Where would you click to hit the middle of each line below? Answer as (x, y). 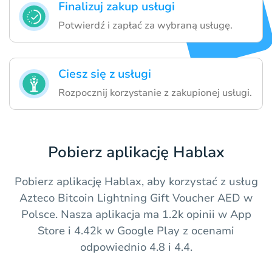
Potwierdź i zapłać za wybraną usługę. (145, 26)
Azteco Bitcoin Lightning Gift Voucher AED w (136, 198)
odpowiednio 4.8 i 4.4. (136, 247)
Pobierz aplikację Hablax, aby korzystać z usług (136, 182)
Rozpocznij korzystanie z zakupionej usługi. (155, 93)
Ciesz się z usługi (105, 74)
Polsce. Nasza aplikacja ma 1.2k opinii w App (136, 215)
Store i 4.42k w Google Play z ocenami (136, 231)
